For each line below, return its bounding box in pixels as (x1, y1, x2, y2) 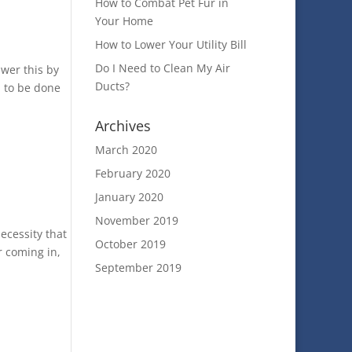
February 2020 (94, 166, 170, 181)
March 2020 (94, 142, 157, 157)
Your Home (94, 13, 153, 28)
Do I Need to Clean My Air (94, 60, 230, 75)
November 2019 (94, 213, 178, 228)
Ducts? (94, 79, 130, 93)
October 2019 (94, 236, 166, 251)
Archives (94, 116, 151, 135)
